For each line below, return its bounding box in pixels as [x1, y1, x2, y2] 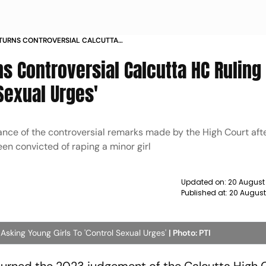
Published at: [180, 188, 229, 198]
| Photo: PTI [169, 227, 211, 238]
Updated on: [180, 177, 228, 187]
